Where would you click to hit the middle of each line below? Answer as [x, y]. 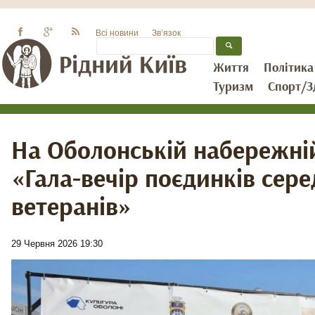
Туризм [233, 87]
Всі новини [117, 33]
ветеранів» [71, 207]
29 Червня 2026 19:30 [57, 244]
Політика [289, 68]
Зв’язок [167, 33]
